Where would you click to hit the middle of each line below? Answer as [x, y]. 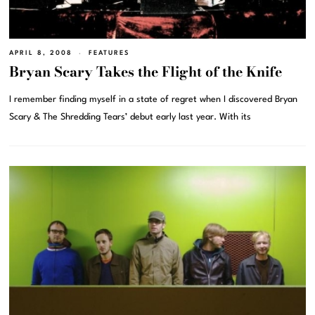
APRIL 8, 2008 [41, 53]
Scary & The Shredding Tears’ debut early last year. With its [130, 117]
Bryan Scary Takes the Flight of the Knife [146, 72]
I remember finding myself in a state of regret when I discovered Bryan [154, 100]
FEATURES [109, 53]
